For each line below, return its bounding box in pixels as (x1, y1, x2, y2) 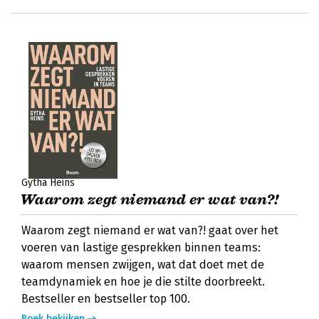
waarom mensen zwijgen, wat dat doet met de (21, 258, 264, 271)
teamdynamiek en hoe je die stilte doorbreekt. (21, 275, 265, 288)
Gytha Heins (21, 177, 75, 189)
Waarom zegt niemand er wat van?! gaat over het (21, 224, 278, 237)
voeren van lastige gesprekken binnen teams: (21, 241, 261, 254)
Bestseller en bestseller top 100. (21, 292, 190, 305)
